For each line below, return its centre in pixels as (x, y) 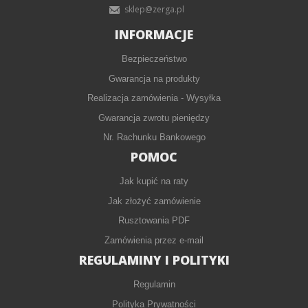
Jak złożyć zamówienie (154, 201)
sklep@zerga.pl (154, 10)
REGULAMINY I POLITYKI (154, 260)
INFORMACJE (154, 34)
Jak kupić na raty (154, 181)
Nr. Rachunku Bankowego (154, 137)
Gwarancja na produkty (154, 78)
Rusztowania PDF (154, 221)
